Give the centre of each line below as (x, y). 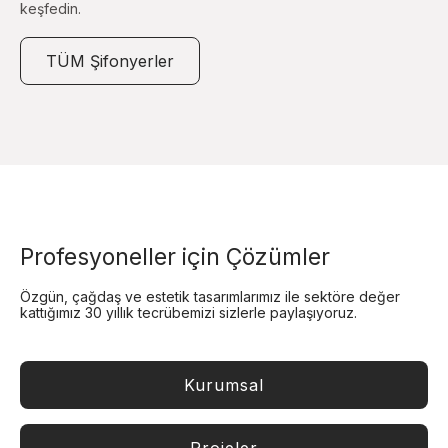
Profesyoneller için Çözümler (175, 257)
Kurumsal (224, 385)
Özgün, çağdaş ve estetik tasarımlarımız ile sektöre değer (210, 297)
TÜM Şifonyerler (110, 61)
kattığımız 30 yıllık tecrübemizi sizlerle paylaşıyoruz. (188, 313)
